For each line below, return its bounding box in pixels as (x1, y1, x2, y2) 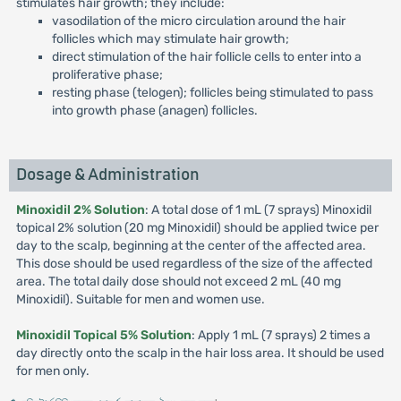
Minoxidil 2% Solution (15, 202, 145, 218)
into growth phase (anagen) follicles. (51, 103, 258, 118)
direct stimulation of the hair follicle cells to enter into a (51, 49, 362, 64)
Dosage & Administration (15, 166, 200, 183)
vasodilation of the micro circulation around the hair (51, 13, 346, 29)
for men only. (15, 363, 90, 379)
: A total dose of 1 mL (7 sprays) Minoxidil (144, 202, 371, 218)
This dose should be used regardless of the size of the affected (15, 256, 372, 271)
